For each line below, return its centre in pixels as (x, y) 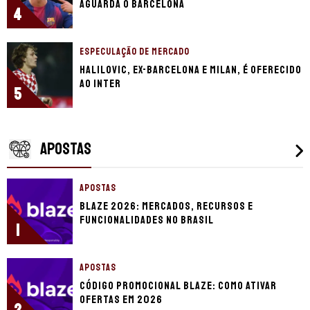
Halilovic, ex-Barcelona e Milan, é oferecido (191, 70)
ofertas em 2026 (121, 300)
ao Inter (100, 84)
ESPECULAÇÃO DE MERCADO (135, 52)
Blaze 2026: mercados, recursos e (166, 207)
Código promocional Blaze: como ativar (178, 286)
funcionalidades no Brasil (147, 220)
